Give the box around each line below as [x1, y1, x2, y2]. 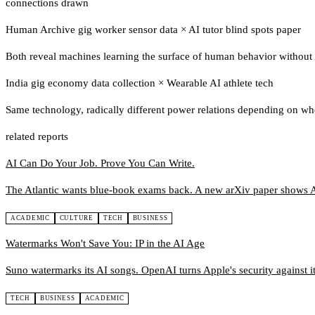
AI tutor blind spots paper [186, 24, 301, 36]
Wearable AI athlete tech [164, 77, 274, 89]
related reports [6, 131, 68, 143]
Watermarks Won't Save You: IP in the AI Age [6, 238, 205, 250]
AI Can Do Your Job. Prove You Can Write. [6, 157, 195, 169]
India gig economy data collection [6, 77, 158, 89]
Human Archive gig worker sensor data [6, 24, 181, 36]
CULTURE [59, 214, 94, 222]
